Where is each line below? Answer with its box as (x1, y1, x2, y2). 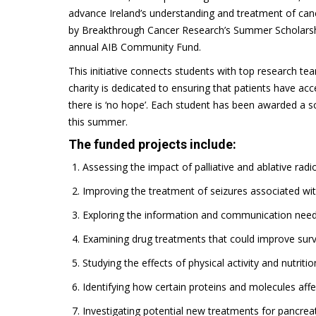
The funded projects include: (68, 136, 236, 152)
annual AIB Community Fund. (68, 39, 201, 54)
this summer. (68, 114, 128, 128)
